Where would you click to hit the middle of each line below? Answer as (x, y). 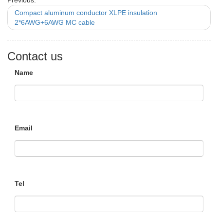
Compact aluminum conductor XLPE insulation (86, 13)
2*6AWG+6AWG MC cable (55, 22)
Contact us (35, 56)
